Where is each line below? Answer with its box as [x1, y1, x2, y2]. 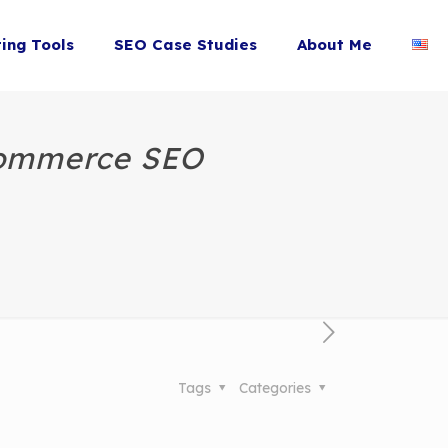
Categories [239, 379, 315, 397]
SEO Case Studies [114, 35, 257, 54]
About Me [297, 35, 372, 54]
